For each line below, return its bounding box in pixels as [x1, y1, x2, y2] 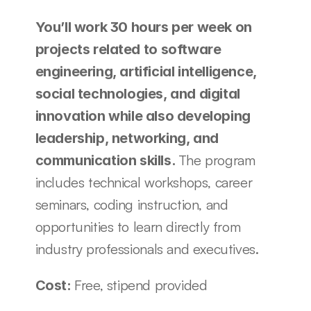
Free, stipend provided [74, 276, 208, 294]
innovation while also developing [35, 108, 251, 125]
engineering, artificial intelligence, [35, 63, 257, 81]
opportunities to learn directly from [35, 218, 241, 236]
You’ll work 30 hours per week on [35, 19, 252, 36]
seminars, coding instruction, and [35, 196, 228, 214]
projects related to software [35, 41, 221, 58]
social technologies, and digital [35, 85, 240, 103]
